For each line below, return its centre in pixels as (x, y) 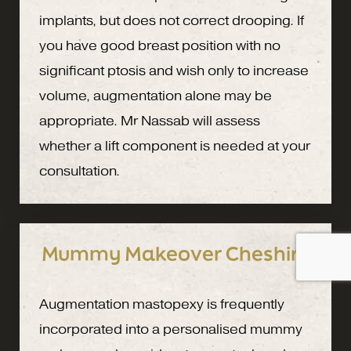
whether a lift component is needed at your (175, 146)
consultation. (80, 171)
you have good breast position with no (160, 45)
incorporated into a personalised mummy (171, 329)
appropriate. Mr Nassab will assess (150, 121)
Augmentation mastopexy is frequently (162, 304)
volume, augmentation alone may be (156, 96)
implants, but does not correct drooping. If (172, 20)
